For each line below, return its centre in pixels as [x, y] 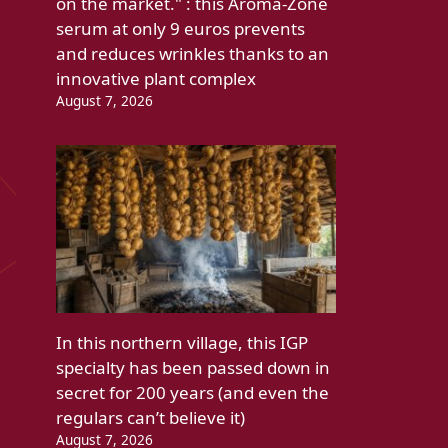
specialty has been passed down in [193, 368]
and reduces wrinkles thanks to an [192, 54]
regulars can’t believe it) [150, 418]
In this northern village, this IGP [182, 343]
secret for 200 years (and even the [192, 393]
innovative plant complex [156, 79]
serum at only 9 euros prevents [180, 29]
